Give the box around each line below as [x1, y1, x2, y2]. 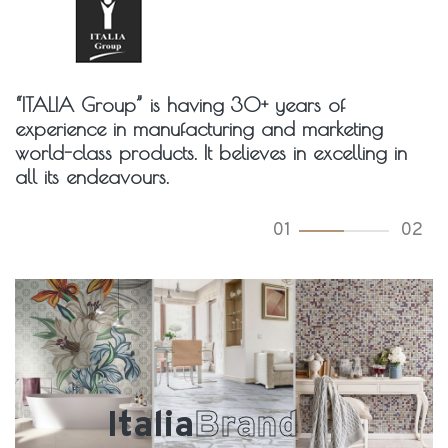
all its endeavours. [15, 165, 169, 188]
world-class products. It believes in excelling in [15, 141, 407, 164]
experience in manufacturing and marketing [15, 117, 383, 140]
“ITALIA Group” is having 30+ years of [15, 93, 345, 116]
